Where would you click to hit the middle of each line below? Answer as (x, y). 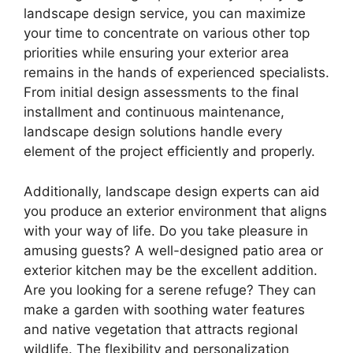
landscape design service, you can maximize (165, 13)
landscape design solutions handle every (153, 132)
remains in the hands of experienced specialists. (176, 72)
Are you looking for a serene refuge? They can (170, 290)
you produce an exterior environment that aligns (175, 211)
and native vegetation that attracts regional (161, 329)
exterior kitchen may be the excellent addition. (171, 270)
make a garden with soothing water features (164, 309)
